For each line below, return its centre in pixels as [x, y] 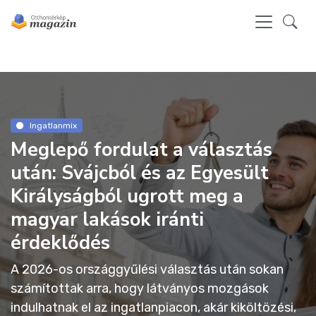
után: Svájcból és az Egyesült [140, 174]
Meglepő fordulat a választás [141, 150]
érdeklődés [60, 243]
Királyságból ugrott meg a [127, 197]
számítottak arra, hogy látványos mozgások [140, 289]
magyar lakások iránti [107, 220]
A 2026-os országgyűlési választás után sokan [147, 270]
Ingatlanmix [53, 126]
